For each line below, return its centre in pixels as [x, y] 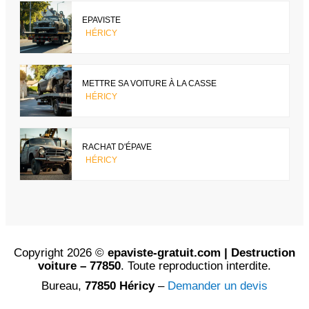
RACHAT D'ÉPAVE [117, 147]
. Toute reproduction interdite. [196, 266]
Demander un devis [218, 286]
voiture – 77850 [79, 266]
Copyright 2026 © [61, 252]
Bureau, [63, 286]
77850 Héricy [120, 286]
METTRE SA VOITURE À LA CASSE [149, 84]
